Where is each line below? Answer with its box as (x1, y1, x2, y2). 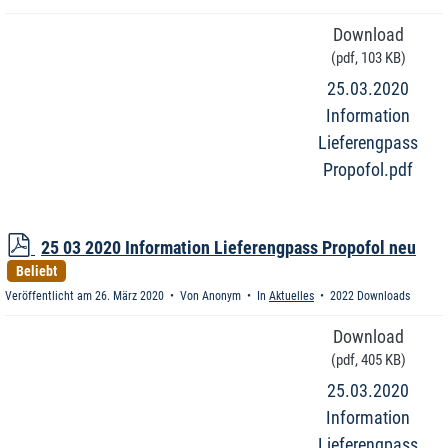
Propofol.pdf (323, 159, 413, 180)
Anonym (202, 289, 241, 303)
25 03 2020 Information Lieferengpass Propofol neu (41, 237, 416, 258)
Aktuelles (269, 289, 314, 303)
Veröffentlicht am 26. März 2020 (5, 289, 167, 303)
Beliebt (15, 262, 57, 279)
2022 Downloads (327, 289, 410, 303)
